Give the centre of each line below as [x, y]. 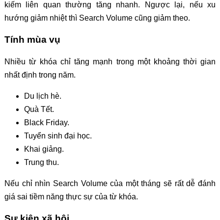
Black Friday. [46, 122]
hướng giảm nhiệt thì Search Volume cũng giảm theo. [97, 18]
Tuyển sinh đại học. [58, 136]
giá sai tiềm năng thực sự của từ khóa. [71, 196]
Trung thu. [41, 162]
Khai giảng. [44, 149]
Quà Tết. [39, 109]
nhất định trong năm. [40, 75]
